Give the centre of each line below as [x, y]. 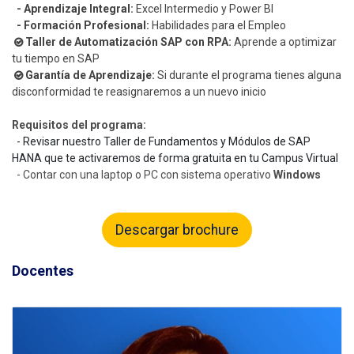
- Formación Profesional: [81, 26]
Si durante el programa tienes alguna [248, 75]
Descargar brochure [177, 230]
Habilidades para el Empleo [218, 26]
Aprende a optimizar [284, 42]
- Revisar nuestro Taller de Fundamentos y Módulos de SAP [164, 142]
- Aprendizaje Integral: [73, 9]
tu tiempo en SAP [56, 59]
